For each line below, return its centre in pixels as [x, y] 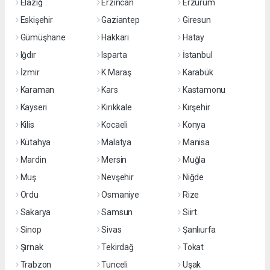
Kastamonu [204, 89]
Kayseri [34, 107]
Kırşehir [196, 107]
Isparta [114, 55]
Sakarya [36, 212]
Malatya [116, 142]
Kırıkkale [117, 107]
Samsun [117, 212]
